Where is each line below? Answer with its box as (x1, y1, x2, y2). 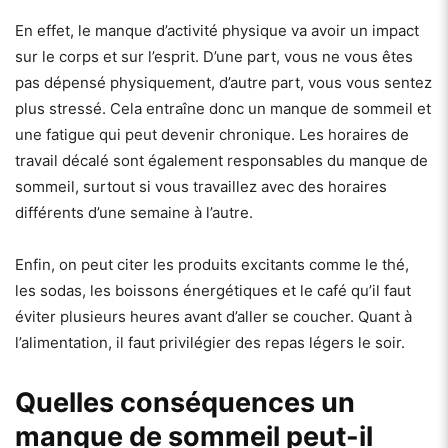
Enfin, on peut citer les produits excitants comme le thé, (15, 254, 409, 274)
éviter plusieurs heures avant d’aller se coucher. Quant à (15, 306, 412, 326)
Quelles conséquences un (15, 385, 355, 419)
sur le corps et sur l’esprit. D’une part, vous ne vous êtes (15, 46, 413, 66)
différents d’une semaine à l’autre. (15, 202, 257, 222)
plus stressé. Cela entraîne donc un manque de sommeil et (15, 98, 431, 118)
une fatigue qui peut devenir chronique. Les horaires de (15, 124, 409, 144)
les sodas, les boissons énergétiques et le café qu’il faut (15, 280, 411, 300)
